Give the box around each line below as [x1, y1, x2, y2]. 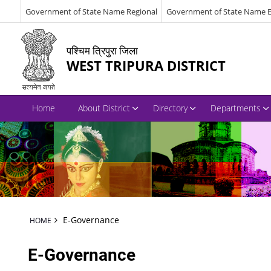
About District [77, 102, 130, 114]
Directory [152, 102, 188, 114]
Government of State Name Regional [25, 5, 157, 17]
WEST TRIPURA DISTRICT [66, 56, 226, 75]
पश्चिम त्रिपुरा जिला [66, 43, 138, 57]
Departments [210, 102, 261, 114]
